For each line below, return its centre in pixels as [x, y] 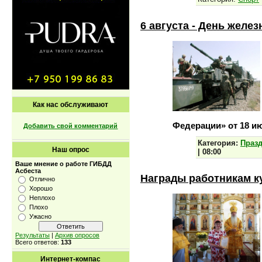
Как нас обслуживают [71, 105]
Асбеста [28, 171]
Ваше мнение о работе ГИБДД [63, 164]
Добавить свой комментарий [71, 126]
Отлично [42, 179]
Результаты [32, 235]
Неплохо [42, 198]
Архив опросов [77, 235]
